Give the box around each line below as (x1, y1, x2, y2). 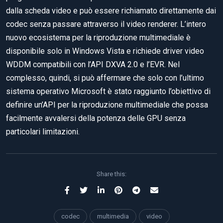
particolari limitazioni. (6, 127, 80, 137)
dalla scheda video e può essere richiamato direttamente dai (6, 6, 216, 16)
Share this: (97, 170, 126, 178)
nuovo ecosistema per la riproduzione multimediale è (6, 33, 191, 43)
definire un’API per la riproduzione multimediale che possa (6, 100, 208, 110)
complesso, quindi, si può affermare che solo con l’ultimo (6, 73, 204, 83)
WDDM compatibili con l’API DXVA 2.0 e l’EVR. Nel (6, 60, 180, 70)
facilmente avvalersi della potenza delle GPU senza (6, 113, 186, 123)
